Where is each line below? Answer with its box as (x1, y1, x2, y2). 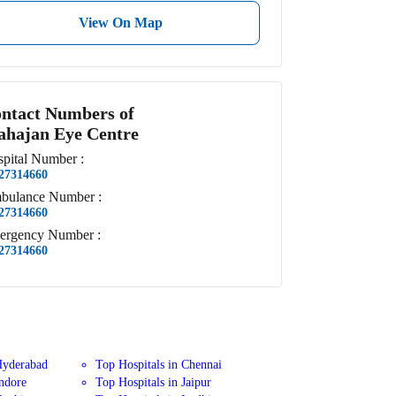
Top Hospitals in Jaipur (95, 375, 212, 390)
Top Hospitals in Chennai (95, 357, 223, 372)
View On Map (78, 14, 163, 30)
